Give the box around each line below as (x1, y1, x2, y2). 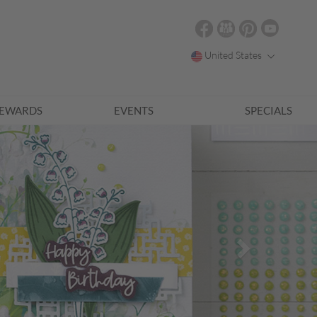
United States (204, 49, 265, 61)
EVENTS (114, 104, 154, 117)
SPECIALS (244, 104, 292, 117)
